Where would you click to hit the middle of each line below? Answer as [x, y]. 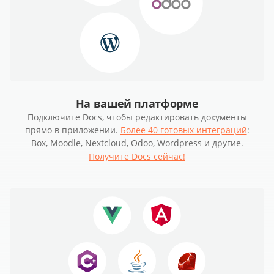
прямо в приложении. [72, 130]
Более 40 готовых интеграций [183, 130]
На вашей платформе [137, 104]
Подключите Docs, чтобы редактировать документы [137, 117]
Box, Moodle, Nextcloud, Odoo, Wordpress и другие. [137, 143]
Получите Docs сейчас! [137, 157]
